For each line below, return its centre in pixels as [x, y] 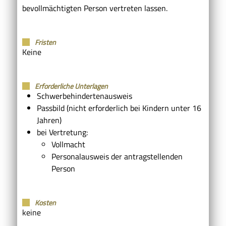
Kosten [45, 202]
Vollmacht [68, 144]
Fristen [45, 42]
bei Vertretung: [62, 132]
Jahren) [49, 120]
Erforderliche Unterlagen [71, 86]
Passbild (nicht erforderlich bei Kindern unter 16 [119, 108]
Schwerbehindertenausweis [84, 96]
